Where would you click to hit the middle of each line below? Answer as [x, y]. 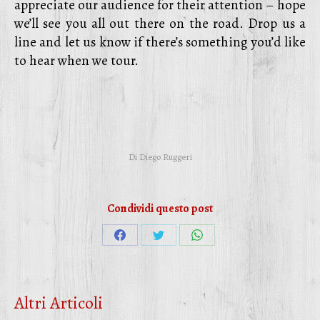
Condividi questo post [160, 209]
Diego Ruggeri [165, 157]
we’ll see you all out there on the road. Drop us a [160, 24]
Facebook [143, 288]
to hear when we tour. [76, 61]
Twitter [176, 288]
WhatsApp [222, 288]
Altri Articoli [59, 303]
